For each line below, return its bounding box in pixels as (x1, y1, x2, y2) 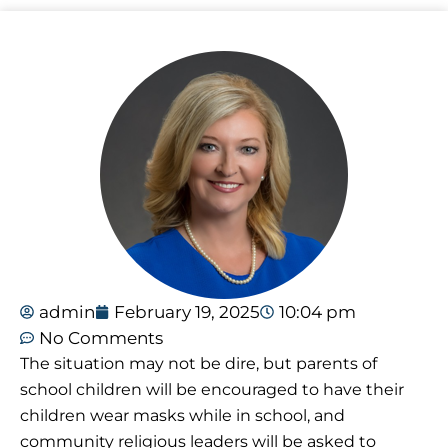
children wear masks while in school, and (20, 406, 345, 426)
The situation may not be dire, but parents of (20, 354, 377, 374)
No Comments (39, 328, 163, 349)
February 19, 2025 (114, 302, 260, 323)
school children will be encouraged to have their (20, 380, 404, 400)
